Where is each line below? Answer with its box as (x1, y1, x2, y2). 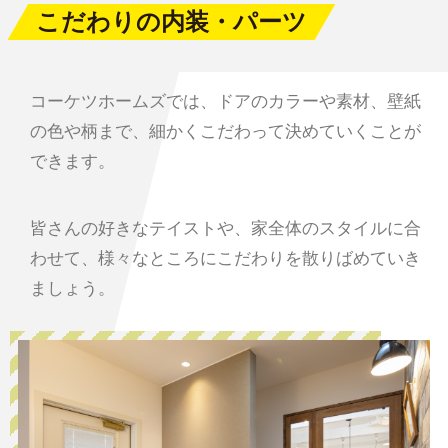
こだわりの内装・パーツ (35, 8, 307, 36)
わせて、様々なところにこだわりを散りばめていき (29, 248, 421, 268)
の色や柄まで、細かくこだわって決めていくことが (29, 121, 421, 141)
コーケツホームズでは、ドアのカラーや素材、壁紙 (29, 91, 421, 111)
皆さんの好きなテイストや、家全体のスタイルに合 (29, 218, 421, 238)
